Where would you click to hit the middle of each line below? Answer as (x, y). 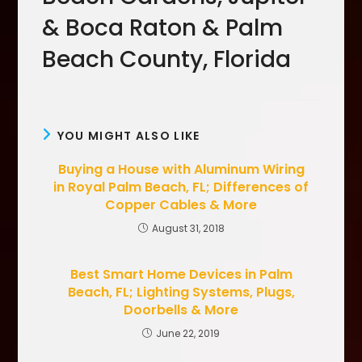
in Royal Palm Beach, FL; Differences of (181, 187)
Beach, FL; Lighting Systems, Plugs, (181, 293)
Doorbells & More (181, 310)
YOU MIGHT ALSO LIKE (128, 136)
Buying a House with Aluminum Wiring (181, 170)
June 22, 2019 (188, 334)
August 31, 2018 (188, 229)
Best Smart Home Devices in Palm (181, 275)
